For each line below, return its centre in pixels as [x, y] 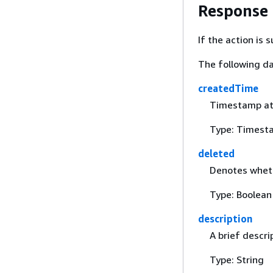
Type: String [236, 260]
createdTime [228, 88]
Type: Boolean [240, 194]
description [225, 219]
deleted [216, 153]
